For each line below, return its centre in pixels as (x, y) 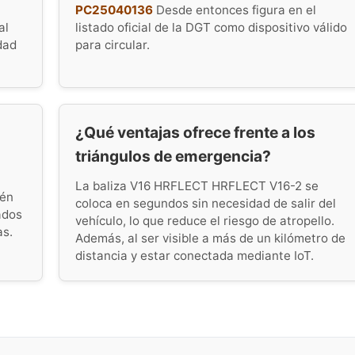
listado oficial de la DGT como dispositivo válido (211, 27)
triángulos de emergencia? (173, 156)
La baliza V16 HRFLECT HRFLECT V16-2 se (197, 186)
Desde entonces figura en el (235, 10)
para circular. (113, 44)
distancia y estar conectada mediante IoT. (195, 256)
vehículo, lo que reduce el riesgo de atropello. (205, 221)
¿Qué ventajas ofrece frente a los (195, 132)
